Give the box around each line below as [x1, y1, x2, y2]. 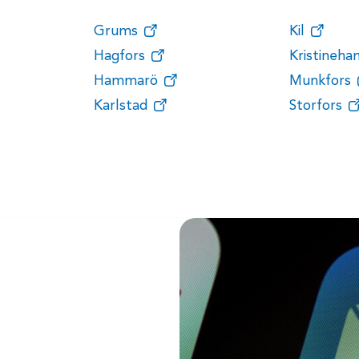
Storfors [288, 99, 342, 113]
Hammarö [93, 74, 158, 88]
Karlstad [93, 99, 147, 113]
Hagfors [93, 49, 145, 63]
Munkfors [288, 74, 351, 88]
